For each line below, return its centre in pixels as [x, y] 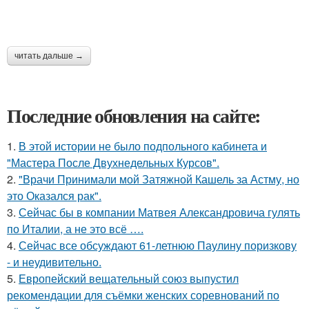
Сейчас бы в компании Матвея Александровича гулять [159, 212]
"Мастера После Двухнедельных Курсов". [113, 162]
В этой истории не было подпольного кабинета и [143, 146]
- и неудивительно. [54, 262]
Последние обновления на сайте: [134, 116]
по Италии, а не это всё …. [75, 229]
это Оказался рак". [54, 196]
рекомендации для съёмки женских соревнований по [143, 295]
